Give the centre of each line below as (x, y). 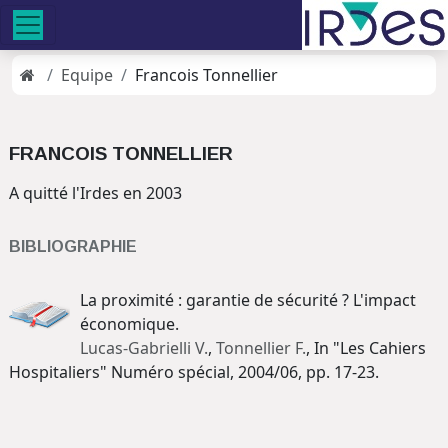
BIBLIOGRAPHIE (73, 246)
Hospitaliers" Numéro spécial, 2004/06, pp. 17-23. (194, 372)
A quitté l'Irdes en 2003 (95, 193)
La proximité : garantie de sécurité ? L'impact (248, 300)
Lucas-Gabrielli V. (144, 348)
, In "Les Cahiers (366, 348)
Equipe (87, 75)
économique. (129, 324)
